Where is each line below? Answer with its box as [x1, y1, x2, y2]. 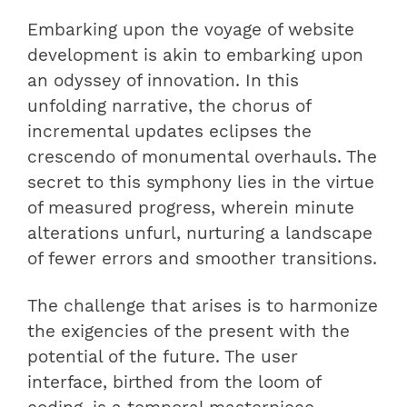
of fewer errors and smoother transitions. [27, 248, 377, 269]
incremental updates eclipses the [27, 121, 312, 142]
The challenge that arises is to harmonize [27, 295, 378, 316]
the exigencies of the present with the [27, 321, 350, 342]
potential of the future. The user [27, 346, 298, 367]
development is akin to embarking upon [27, 45, 363, 65]
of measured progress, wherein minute [27, 197, 354, 218]
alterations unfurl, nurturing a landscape [27, 223, 372, 243]
